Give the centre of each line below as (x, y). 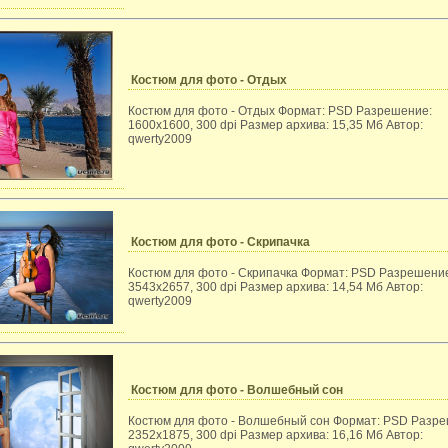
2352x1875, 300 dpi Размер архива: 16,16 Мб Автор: (275, 435)
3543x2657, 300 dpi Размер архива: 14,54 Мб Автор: (275, 287)
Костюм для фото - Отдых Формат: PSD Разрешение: (280, 111)
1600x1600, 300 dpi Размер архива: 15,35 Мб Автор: (275, 125)
